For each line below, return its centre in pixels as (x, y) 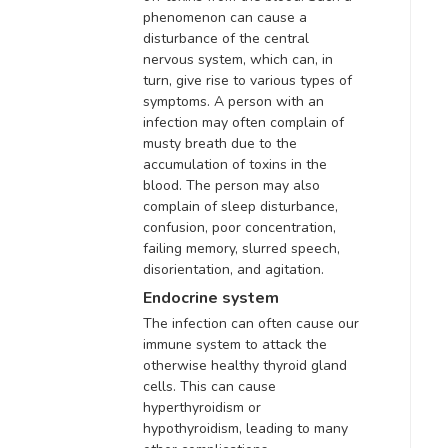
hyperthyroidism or (202, 408)
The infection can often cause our (251, 324)
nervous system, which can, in (238, 59)
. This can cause (224, 387)
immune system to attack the (235, 345)
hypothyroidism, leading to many (245, 429)
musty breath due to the (220, 143)
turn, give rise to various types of (247, 80)
